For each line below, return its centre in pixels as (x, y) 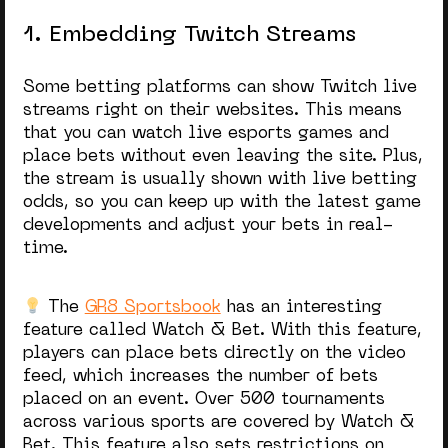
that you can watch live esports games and (205, 134)
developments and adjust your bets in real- (207, 226)
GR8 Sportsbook (152, 308)
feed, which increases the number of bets (200, 377)
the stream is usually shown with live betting (219, 180)
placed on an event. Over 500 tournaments (203, 400)
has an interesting (301, 308)
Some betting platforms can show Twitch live (219, 88)
